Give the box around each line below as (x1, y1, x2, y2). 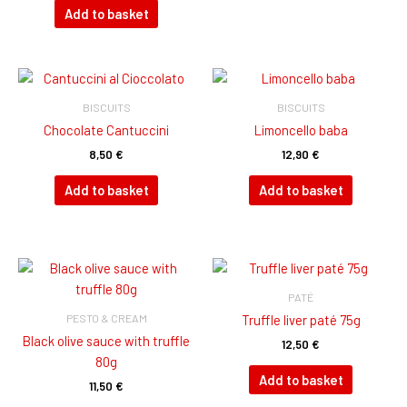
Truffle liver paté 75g (241, 311, 361, 328)
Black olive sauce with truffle (23, 332, 190, 349)
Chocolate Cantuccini (44, 121, 169, 138)
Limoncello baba (253, 121, 348, 138)
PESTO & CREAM (65, 311, 147, 324)
